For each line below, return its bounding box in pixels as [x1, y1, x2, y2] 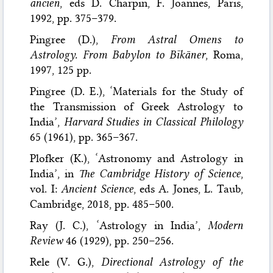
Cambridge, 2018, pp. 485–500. [30, 197, 174, 211]
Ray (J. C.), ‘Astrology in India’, [30, 218, 208, 232]
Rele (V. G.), [30, 255, 101, 269]
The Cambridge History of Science [78, 166, 241, 180]
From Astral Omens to [110, 32, 243, 46]
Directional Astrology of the [101, 255, 243, 269]
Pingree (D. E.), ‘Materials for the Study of [30, 84, 243, 98]
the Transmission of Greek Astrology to [30, 99, 243, 113]
